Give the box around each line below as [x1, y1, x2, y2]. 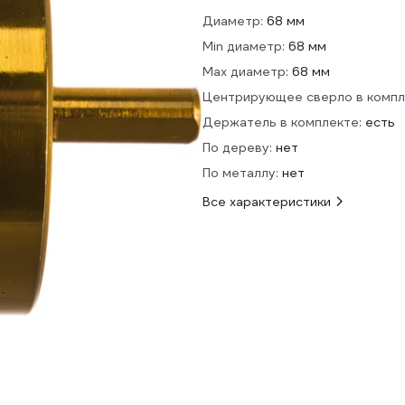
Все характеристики [202, 193, 331, 210]
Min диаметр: [202, 38, 285, 54]
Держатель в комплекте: [202, 114, 362, 130]
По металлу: [202, 165, 278, 181]
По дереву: [202, 139, 272, 155]
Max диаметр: [202, 63, 288, 80]
